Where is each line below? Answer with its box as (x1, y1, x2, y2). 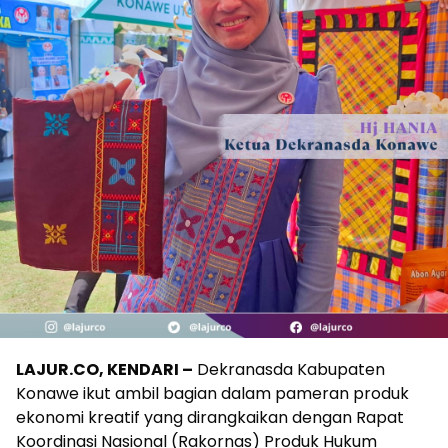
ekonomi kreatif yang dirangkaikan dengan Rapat (16, 406, 404, 429)
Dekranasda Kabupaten (193, 358, 385, 381)
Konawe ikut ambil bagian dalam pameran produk (16, 382, 409, 405)
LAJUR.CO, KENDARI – (16, 358, 193, 381)
